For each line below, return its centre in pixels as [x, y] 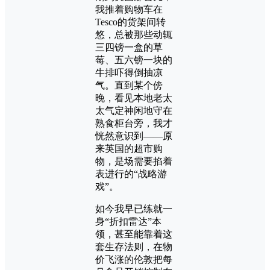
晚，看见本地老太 [134, 98]
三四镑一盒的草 [129, 47]
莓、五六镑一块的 [134, 60]
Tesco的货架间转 [130, 22]
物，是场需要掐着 [134, 161]
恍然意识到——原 [134, 136]
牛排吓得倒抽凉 [129, 72]
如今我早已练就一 [134, 209]
